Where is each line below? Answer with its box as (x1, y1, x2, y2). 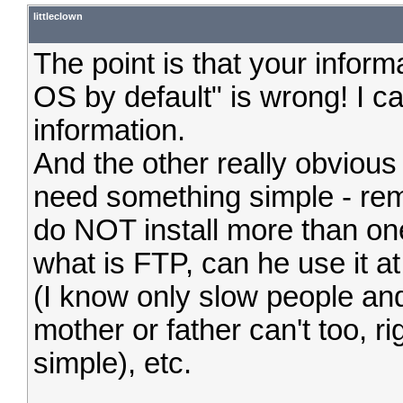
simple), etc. (33, 347, 192, 380)
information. (33, 114, 185, 147)
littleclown (33, 11, 83, 22)
